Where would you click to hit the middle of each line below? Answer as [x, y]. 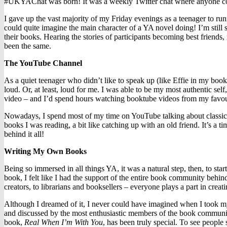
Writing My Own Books [45, 152]
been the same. [28, 46]
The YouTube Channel [43, 63]
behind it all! [24, 134]
